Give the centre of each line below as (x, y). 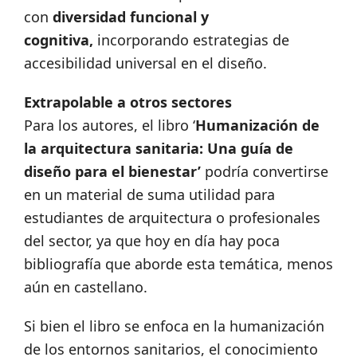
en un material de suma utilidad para (149, 195)
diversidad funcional (125, 17)
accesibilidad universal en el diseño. (145, 63)
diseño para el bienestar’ (112, 172)
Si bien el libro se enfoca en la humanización (174, 326)
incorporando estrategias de (191, 40)
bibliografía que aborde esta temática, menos (178, 264)
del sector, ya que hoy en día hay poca (152, 241)
